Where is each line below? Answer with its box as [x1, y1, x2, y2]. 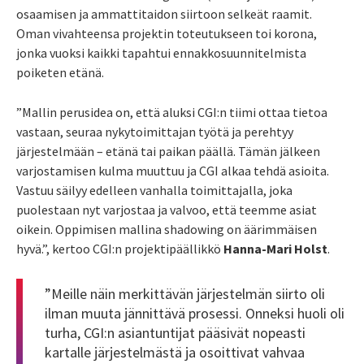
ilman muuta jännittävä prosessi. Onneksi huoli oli [45, 304, 344, 323]
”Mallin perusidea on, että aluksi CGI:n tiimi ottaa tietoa [16, 103, 327, 120]
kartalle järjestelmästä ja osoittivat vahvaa [45, 343, 305, 362]
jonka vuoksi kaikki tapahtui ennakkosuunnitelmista [16, 44, 306, 61]
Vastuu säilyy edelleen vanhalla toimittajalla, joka [16, 181, 292, 198]
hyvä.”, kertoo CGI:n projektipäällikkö [16, 240, 223, 257]
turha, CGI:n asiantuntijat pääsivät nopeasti [45, 323, 305, 343]
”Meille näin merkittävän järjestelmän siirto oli [45, 284, 325, 304]
